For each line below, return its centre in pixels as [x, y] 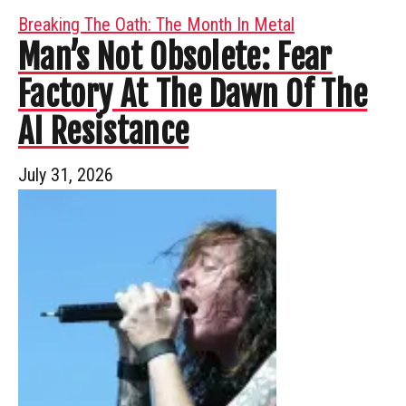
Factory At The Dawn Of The [193, 94]
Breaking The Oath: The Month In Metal [156, 24]
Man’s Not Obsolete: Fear [175, 57]
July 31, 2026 [66, 174]
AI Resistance [104, 131]
